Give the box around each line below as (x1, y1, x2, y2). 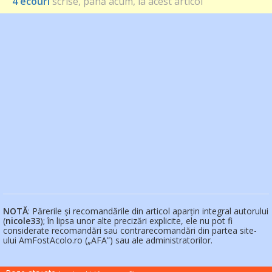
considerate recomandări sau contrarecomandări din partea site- (3, 224, 257, 236)
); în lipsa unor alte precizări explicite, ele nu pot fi (40, 214, 233, 226)
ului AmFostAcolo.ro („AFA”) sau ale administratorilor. (3, 234, 212, 246)
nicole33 (5, 214, 40, 226)
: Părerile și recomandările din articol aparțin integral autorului (28, 205, 268, 217)
